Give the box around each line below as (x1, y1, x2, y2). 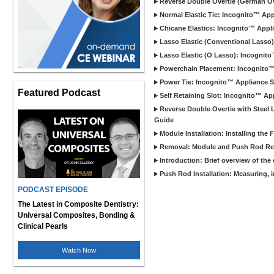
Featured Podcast (18, 87, 100, 98)
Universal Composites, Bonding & (18, 211, 135, 220)
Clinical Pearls (18, 222, 68, 231)
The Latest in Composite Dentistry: (18, 200, 139, 209)
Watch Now (62, 246, 96, 254)
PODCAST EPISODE (18, 185, 88, 194)
